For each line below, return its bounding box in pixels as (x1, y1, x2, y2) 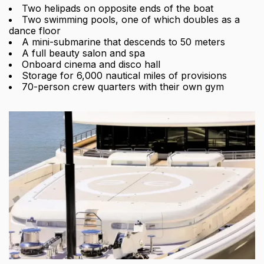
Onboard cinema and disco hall (22, 58, 160, 71)
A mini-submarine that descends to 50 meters (22, 36, 225, 48)
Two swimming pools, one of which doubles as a (22, 14, 240, 26)
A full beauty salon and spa (22, 47, 145, 60)
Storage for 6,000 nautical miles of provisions (22, 70, 227, 82)
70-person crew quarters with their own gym (22, 81, 224, 93)
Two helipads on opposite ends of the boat (22, 2, 213, 15)
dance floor (9, 25, 61, 37)
